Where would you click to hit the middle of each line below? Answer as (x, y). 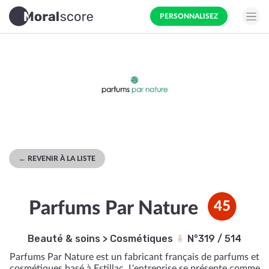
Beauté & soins (64, 239)
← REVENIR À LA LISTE (57, 159)
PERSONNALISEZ (189, 16)
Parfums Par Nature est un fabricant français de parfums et (134, 257)
